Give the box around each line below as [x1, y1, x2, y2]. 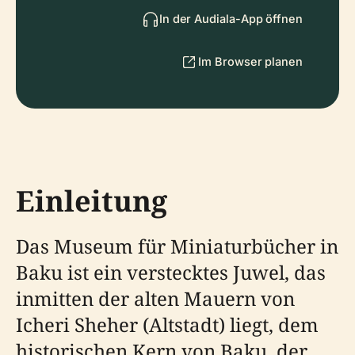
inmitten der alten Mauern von [16, 285, 295, 311]
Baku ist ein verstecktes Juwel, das [16, 259, 326, 285]
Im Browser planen [198, 55, 303, 68]
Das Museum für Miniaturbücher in [16, 233, 338, 259]
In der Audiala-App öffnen [158, 12, 303, 25]
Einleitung [16, 181, 167, 220]
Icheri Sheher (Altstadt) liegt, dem [16, 311, 319, 338]
